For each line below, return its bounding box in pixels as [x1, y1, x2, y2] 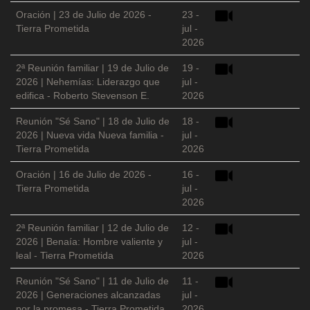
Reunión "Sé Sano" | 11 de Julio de [16, 275, 169, 287]
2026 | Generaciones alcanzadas [16, 289, 161, 301]
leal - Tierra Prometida [16, 250, 113, 262]
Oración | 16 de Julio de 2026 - [16, 169, 152, 181]
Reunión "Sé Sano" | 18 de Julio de [16, 116, 170, 127]
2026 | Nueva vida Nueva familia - [16, 129, 164, 141]
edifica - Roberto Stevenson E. [16, 90, 149, 102]
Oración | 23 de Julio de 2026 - [16, 9, 152, 21]
